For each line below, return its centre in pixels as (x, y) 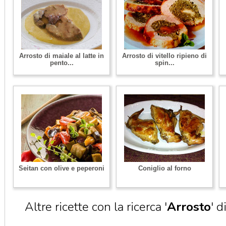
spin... (164, 63)
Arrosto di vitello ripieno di (164, 56)
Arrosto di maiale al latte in (62, 56)
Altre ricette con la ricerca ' (96, 207)
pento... (62, 63)
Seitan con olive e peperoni (62, 168)
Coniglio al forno (164, 168)
